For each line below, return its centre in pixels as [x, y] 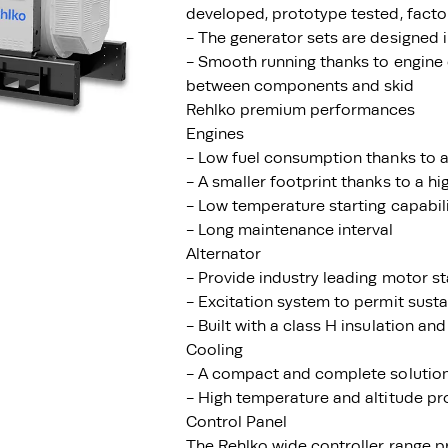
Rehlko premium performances [301, 110]
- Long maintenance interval [290, 230]
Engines [215, 134]
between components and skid [300, 86]
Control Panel [237, 422]
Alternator [224, 254]
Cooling [215, 350]
